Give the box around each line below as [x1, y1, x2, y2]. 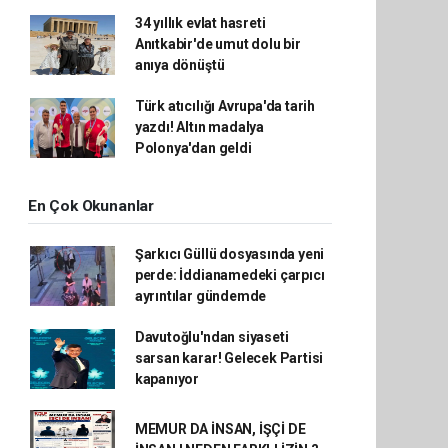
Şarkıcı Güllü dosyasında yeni [134, 246, 325, 262]
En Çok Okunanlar [28, 197, 154, 215]
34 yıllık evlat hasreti [134, 15, 266, 31]
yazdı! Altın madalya [134, 119, 264, 135]
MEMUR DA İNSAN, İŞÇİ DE [134, 421, 306, 437]
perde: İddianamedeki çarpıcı [134, 267, 325, 283]
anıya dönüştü [134, 57, 225, 73]
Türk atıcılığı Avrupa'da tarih [134, 98, 316, 114]
